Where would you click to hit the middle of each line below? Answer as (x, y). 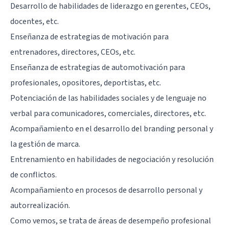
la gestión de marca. (45, 144)
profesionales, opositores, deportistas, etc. (86, 83)
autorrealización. (40, 205)
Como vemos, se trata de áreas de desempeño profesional (111, 221)
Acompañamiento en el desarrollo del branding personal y (112, 129)
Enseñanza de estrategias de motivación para (89, 37)
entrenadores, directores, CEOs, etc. (73, 52)
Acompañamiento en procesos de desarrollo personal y (106, 190)
